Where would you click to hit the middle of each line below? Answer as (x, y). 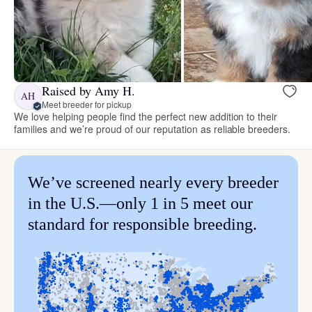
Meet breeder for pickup (87, 104)
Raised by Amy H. (88, 90)
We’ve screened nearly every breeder (153, 183)
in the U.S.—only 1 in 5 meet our (140, 204)
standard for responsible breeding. (142, 225)
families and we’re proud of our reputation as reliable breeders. (153, 129)
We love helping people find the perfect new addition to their (146, 117)
